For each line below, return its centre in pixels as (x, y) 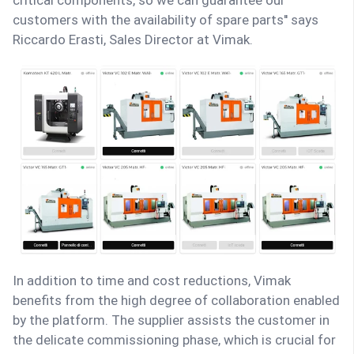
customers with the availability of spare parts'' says (166, 20)
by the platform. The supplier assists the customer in (171, 320)
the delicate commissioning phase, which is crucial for (174, 340)
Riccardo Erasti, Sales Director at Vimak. (133, 40)
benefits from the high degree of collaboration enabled (176, 301)
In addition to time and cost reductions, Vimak (152, 281)
